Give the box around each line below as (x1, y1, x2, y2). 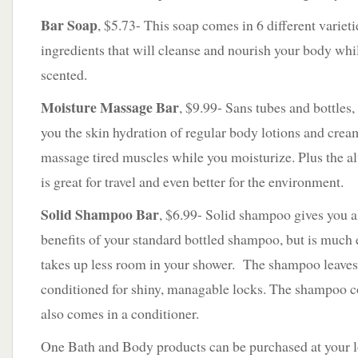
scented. (41, 65, 87, 84)
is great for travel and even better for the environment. (41, 172, 344, 191)
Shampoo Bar (75, 204, 159, 225)
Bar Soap (41, 14, 97, 35)
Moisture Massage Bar (41, 97, 179, 117)
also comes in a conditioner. (41, 304, 199, 323)
